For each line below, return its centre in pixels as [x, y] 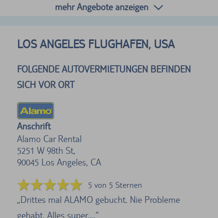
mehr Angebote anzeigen [102, 7]
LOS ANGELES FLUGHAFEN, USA [96, 44]
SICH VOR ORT [46, 84]
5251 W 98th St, [46, 150]
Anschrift [34, 126]
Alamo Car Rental [49, 138]
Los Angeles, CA [71, 162]
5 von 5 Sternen [115, 185]
